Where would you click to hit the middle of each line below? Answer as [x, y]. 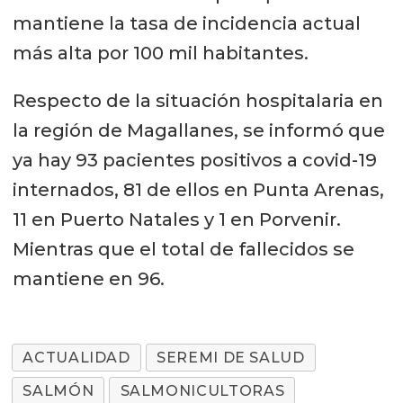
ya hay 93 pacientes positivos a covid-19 [194, 161]
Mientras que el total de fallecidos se [183, 250]
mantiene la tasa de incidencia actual [186, 24]
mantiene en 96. [88, 279]
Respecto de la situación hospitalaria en [197, 101]
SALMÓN [58, 390]
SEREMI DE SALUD [231, 358]
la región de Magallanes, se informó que [198, 131]
